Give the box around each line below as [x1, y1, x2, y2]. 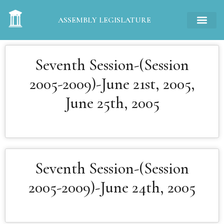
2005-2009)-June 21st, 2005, [29, 74, 195, 93]
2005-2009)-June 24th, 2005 [28, 177, 195, 197]
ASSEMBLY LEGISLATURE [57, 15, 151, 25]
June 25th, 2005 [64, 93, 159, 112]
